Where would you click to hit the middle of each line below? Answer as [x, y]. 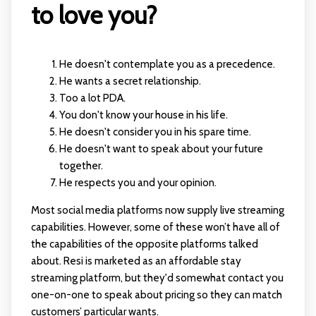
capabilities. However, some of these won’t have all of [155, 227]
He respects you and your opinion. [138, 182]
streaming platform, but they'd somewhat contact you [157, 278]
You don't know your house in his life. [143, 115]
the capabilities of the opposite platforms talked [144, 244]
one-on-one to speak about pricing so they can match [156, 294]
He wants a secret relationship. [130, 81]
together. [81, 165]
